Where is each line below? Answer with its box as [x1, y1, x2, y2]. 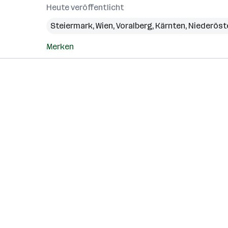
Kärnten [155, 21, 185, 31]
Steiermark [50, 21, 93, 31]
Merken [46, 42, 74, 51]
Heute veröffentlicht [46, 3, 124, 12]
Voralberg [116, 21, 152, 31]
